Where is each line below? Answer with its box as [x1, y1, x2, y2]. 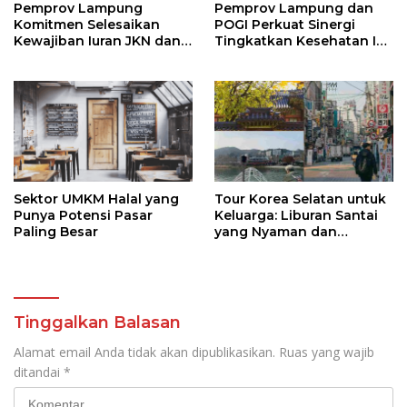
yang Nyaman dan [214, 223, 337, 240]
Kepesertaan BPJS [14, 65, 136, 82]
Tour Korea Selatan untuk [214, 190, 386, 207]
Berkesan [214, 239, 278, 256]
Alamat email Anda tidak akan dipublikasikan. [14, 342, 275, 361]
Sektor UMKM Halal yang [14, 190, 179, 207]
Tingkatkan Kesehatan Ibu [214, 32, 393, 49]
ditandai [14, 362, 64, 381]
